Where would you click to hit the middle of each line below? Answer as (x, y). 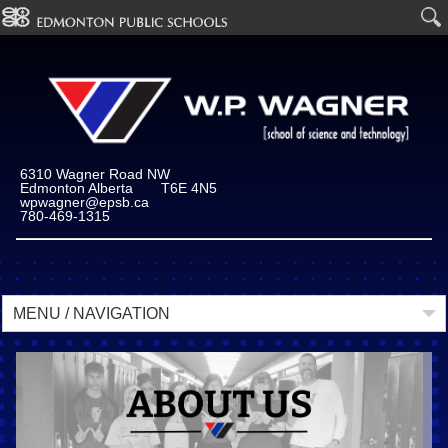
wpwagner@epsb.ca (84, 202)
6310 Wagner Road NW (94, 174)
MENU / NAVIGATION (92, 313)
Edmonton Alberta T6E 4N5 (118, 188)
